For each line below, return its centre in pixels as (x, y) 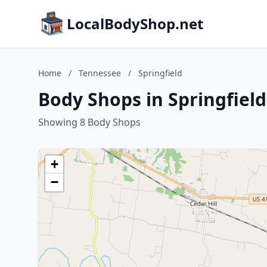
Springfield (160, 73)
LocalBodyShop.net (135, 24)
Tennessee (100, 73)
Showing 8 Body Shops (89, 122)
